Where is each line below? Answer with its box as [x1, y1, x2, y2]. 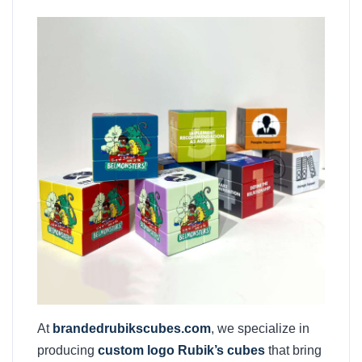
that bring [265, 343, 322, 357]
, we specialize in [211, 322, 309, 335]
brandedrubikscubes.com [53, 322, 211, 335]
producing [37, 343, 98, 357]
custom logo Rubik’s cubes [98, 343, 265, 357]
